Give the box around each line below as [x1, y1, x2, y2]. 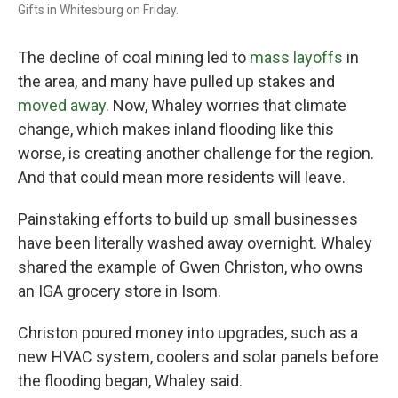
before [331, 347, 378, 366]
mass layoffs [250, 48, 343, 67]
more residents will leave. [166, 168, 346, 187]
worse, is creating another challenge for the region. [18, 144, 374, 163]
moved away [18, 96, 106, 115]
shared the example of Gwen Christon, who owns [18, 258, 363, 276]
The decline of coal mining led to [18, 48, 250, 67]
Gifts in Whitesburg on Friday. [18, 3, 179, 17]
